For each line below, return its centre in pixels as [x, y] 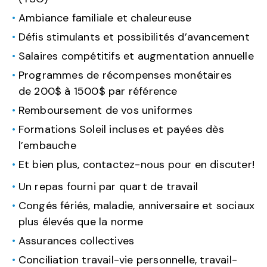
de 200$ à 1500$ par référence [98, 91]
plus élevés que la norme [81, 221]
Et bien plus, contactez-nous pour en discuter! [136, 164]
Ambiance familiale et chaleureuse [105, 18]
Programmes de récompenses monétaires [125, 75]
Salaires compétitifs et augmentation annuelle [136, 56]
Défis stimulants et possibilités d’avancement [134, 37]
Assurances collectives [76, 240]
